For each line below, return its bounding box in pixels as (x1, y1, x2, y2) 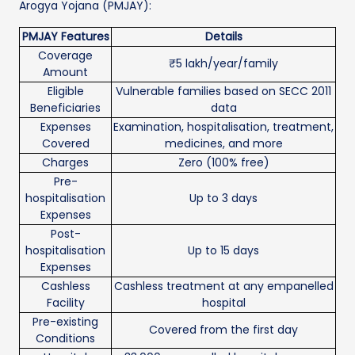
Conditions (36, 330, 95, 346)
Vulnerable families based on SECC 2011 (116, 82, 331, 99)
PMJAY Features (21, 28, 109, 44)
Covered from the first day (149, 321, 298, 338)
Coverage (38, 47, 93, 63)
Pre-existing (32, 313, 98, 330)
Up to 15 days (188, 242, 259, 258)
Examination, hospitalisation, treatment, (113, 118, 334, 135)
